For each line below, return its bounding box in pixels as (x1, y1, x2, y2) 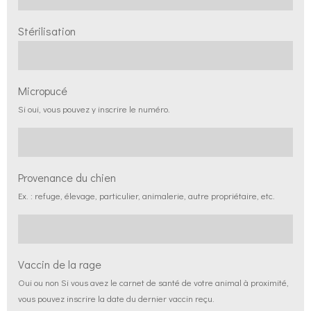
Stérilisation (18, 24, 76, 38)
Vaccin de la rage (18, 257, 101, 271)
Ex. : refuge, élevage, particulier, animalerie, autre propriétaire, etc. (18, 190, 275, 201)
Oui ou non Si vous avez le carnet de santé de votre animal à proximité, (18, 276, 289, 288)
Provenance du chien (18, 170, 116, 185)
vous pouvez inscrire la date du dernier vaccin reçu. (18, 292, 215, 304)
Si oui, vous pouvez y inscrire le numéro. (18, 103, 170, 115)
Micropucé (18, 83, 67, 98)
